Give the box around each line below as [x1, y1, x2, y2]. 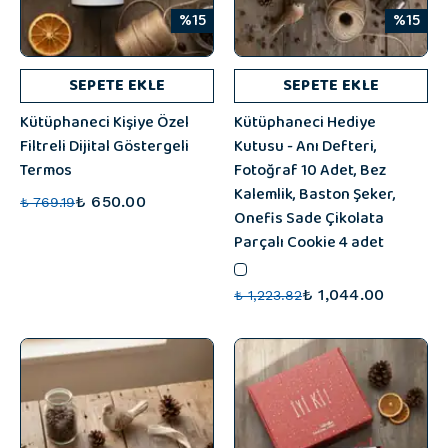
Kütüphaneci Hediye [234, 108, 376, 137]
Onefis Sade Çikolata [234, 204, 384, 233]
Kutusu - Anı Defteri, [234, 132, 377, 161]
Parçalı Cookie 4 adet [234, 228, 384, 257]
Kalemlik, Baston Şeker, [234, 180, 396, 209]
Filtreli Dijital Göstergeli [20, 132, 189, 161]
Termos [20, 156, 72, 185]
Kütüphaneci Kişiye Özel [20, 108, 189, 137]
